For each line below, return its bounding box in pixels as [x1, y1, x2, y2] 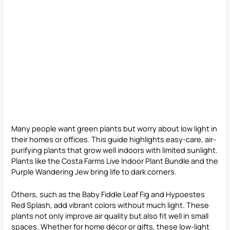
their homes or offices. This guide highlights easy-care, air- [11, 133, 217, 144]
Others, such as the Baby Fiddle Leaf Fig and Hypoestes [11, 189, 205, 200]
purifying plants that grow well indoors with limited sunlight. [11, 144, 218, 155]
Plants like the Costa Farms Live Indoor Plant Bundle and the [11, 155, 219, 166]
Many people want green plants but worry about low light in [11, 123, 218, 133]
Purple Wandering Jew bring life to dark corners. [11, 166, 177, 177]
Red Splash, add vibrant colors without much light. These [11, 200, 209, 210]
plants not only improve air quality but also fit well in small [11, 210, 209, 221]
